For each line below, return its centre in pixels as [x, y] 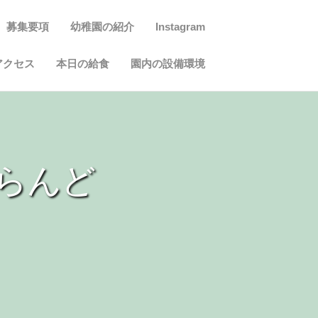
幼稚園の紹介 [102, 27]
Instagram [180, 27]
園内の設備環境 [168, 64]
